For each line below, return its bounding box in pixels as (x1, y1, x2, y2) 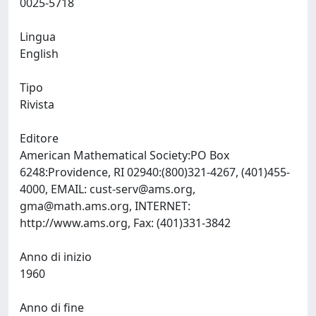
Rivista (20, 97, 54, 112)
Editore (20, 130, 59, 146)
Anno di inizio (20, 249, 92, 265)
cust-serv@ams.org (90, 181, 193, 197)
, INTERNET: (129, 198, 190, 214)
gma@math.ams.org (20, 198, 129, 214)
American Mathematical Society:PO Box (20, 147, 229, 163)
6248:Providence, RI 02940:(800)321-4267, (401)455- (20, 164, 290, 180)
